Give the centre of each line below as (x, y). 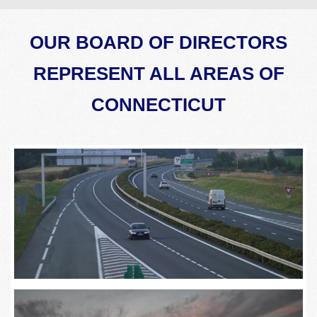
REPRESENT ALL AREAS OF (158, 74)
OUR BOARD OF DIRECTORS (158, 42)
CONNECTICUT (158, 105)
